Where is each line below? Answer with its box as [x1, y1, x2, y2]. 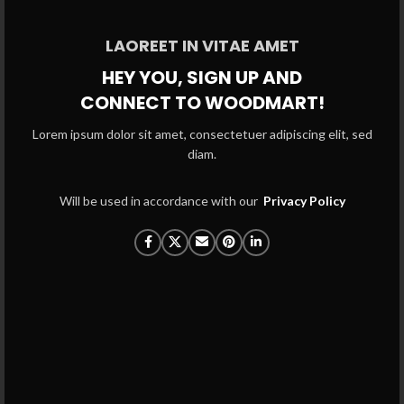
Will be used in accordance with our [59, 192, 263, 208]
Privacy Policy [262, 192, 345, 208]
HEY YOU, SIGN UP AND [102, 64, 302, 90]
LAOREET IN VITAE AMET [105, 34, 299, 58]
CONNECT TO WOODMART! [79, 89, 325, 115]
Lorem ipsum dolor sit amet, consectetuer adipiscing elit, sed [32, 125, 372, 142]
